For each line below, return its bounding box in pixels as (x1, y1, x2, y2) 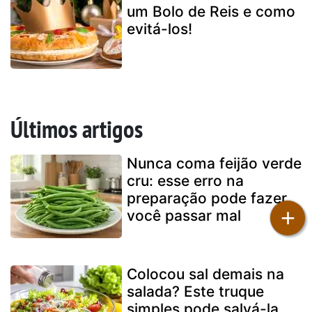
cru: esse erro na (127, 171, 244, 189)
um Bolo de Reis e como (127, 2, 295, 20)
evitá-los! (127, 19, 192, 38)
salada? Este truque (127, 282, 264, 300)
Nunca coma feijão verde (127, 154, 302, 172)
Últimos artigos (10, 112, 143, 145)
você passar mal (127, 206, 241, 224)
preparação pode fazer (127, 189, 287, 207)
